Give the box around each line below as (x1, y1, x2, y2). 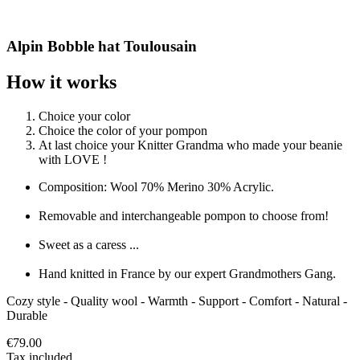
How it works (6, 72, 117, 93)
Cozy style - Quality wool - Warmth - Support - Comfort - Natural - (6, 294, 347, 309)
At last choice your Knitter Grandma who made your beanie (39, 138, 342, 153)
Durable (6, 309, 47, 323)
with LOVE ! (39, 153, 107, 167)
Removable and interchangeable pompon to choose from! (39, 209, 351, 223)
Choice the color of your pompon (39, 124, 207, 138)
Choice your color (39, 109, 133, 124)
